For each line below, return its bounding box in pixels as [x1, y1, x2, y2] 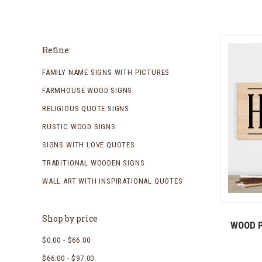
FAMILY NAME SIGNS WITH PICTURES [42, 67, 170, 77]
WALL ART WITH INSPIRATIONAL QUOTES [42, 176, 183, 185]
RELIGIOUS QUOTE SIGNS [42, 104, 130, 113]
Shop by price [42, 212, 98, 224]
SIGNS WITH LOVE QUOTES [42, 140, 135, 149]
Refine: [42, 44, 71, 56]
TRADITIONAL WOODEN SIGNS [42, 158, 145, 167]
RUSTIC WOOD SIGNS [42, 122, 116, 131]
